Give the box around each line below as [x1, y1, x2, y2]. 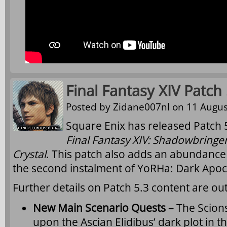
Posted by [66, 100, 113, 113]
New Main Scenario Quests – [33, 201, 176, 215]
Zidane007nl [113, 100, 170, 113]
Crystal [13, 147, 46, 161]
